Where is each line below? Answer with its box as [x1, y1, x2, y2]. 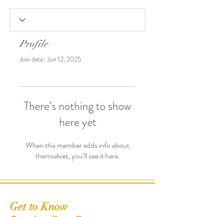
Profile [19, 38, 48, 50]
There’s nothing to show [24, 98, 131, 115]
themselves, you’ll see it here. [35, 150, 120, 162]
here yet [59, 114, 96, 131]
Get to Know [10, 200, 68, 214]
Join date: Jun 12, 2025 [19, 54, 81, 64]
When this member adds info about [26, 139, 129, 151]
